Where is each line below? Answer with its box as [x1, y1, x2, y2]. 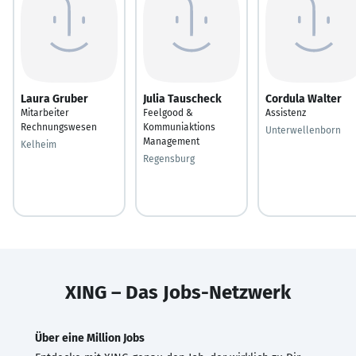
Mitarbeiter [21, 106, 69, 118]
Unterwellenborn [265, 124, 341, 136]
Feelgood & [143, 106, 193, 118]
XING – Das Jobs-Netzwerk [65, 281, 291, 304]
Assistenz [265, 106, 306, 118]
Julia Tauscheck [143, 91, 222, 106]
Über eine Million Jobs [35, 331, 145, 345]
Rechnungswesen [21, 121, 97, 133]
